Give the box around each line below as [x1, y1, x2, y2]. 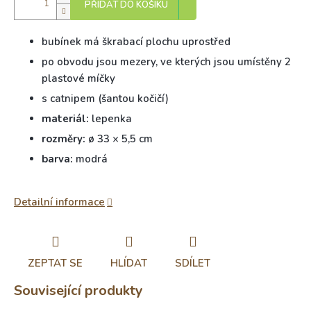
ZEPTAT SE [28, 255, 83, 270]
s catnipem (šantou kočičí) [42, 92, 169, 106]
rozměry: [42, 132, 85, 146]
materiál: [42, 112, 89, 126]
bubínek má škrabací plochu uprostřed [42, 35, 230, 49]
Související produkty [14, 280, 143, 300]
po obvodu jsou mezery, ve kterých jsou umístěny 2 [42, 55, 291, 69]
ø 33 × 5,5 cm [85, 132, 153, 146]
